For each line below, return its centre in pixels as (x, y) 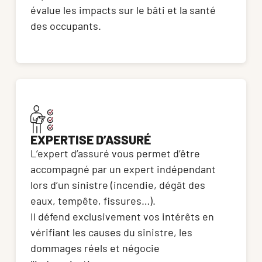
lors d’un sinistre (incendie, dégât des (118, 185)
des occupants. (66, 26)
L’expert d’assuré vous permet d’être (115, 154)
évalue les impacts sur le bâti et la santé (123, 10)
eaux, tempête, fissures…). (94, 201)
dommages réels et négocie (95, 248)
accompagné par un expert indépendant (123, 169)
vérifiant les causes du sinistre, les (111, 232)
